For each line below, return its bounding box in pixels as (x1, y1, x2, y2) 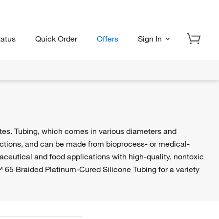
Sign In (138, 33, 164, 43)
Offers (97, 33, 118, 43)
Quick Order (35, 33, 77, 43)
